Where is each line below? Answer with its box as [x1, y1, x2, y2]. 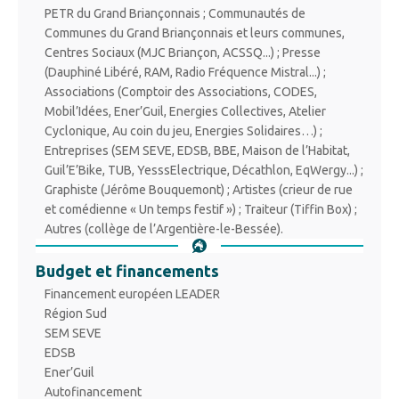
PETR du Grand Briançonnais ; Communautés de [45, 5, 305, 20]
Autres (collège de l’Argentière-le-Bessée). [45, 221, 283, 236]
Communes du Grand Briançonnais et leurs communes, [45, 25, 345, 40]
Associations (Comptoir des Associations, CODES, [45, 84, 317, 99]
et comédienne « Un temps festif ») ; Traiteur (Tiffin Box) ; [45, 201, 357, 216]
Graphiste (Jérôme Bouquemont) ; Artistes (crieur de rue [45, 182, 353, 197]
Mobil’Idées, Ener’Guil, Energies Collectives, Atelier [45, 103, 326, 118]
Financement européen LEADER [45, 286, 223, 301]
